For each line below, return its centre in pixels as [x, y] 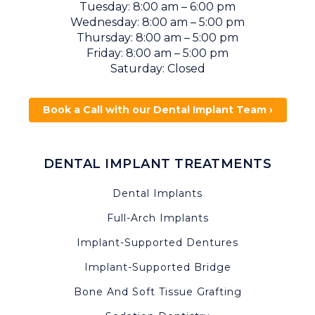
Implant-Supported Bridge [157, 267]
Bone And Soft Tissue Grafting [157, 291]
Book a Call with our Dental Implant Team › [157, 109]
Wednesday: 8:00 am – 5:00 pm [157, 22]
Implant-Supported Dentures [157, 242]
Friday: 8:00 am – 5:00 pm [157, 53]
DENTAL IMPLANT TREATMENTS [157, 163]
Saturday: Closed [157, 68]
